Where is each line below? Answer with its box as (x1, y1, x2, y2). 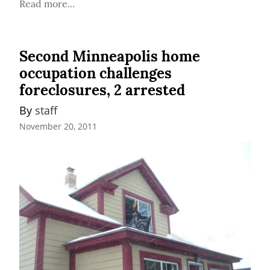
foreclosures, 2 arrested (19, 80, 185, 99)
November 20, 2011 (19, 121, 97, 133)
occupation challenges (19, 63, 172, 83)
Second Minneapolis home (19, 46, 200, 66)
